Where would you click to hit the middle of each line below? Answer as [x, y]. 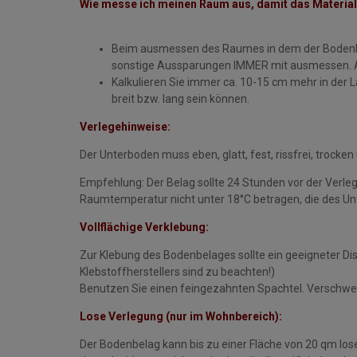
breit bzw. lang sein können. [180, 99]
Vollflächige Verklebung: [144, 228]
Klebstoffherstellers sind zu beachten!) [178, 272]
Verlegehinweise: [125, 127]
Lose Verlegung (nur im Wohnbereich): [181, 317]
